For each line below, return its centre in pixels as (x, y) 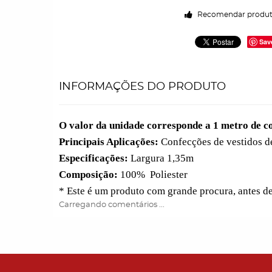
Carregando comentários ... (112, 205)
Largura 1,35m (161, 158)
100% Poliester (153, 175)
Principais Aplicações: (109, 142)
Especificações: (93, 158)
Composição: (88, 175)
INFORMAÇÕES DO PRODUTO (142, 87)
